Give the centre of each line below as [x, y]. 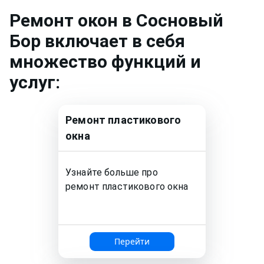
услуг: [35, 82]
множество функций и [105, 62]
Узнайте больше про [112, 173]
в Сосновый [173, 21]
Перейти [132, 242]
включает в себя [113, 41]
